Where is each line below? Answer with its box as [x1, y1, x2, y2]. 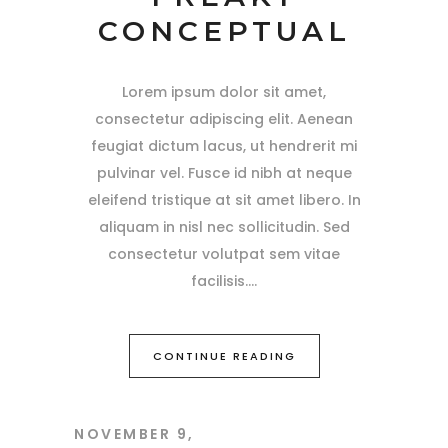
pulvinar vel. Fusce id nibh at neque [96, 162, 352, 183]
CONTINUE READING [152, 347, 296, 364]
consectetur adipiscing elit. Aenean [95, 108, 353, 129]
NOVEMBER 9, [74, 423, 195, 444]
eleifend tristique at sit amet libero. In [87, 189, 361, 210]
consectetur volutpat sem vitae [108, 243, 340, 264]
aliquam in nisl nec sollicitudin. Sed [98, 216, 350, 237]
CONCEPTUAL [97, 13, 351, 48]
